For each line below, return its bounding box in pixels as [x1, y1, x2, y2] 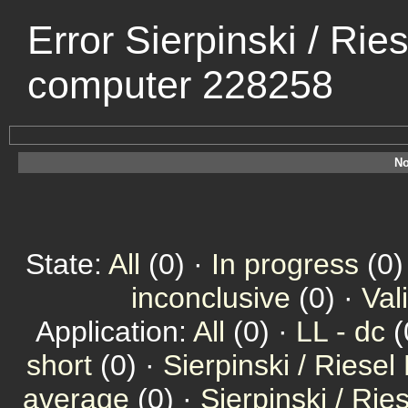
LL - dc [296, 315, 385, 348]
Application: [36, 315, 193, 348]
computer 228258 [27, 63, 333, 107]
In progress [211, 248, 359, 280]
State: [25, 248, 108, 280]
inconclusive [131, 281, 291, 314]
